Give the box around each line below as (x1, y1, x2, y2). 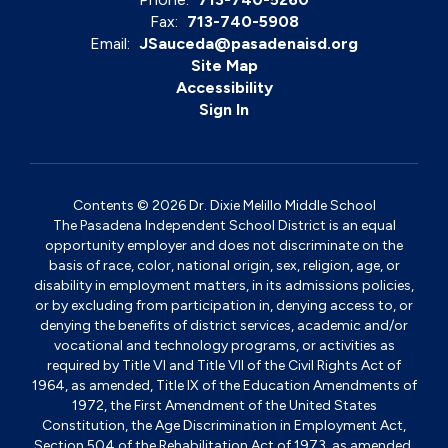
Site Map (190, 56, 258, 75)
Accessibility (175, 78, 273, 97)
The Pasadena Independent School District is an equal (52, 217, 396, 234)
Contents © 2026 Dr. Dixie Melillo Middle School (72, 197, 376, 214)
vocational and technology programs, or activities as (53, 337, 395, 354)
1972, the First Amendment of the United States (71, 397, 377, 414)
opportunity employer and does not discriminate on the (45, 237, 403, 254)
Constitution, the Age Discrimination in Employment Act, (42, 417, 406, 434)
